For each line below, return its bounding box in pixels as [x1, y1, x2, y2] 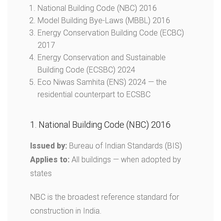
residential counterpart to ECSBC [37, 90, 150, 99]
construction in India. [30, 206, 104, 216]
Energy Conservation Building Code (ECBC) [37, 28, 184, 37]
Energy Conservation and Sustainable [37, 53, 166, 62]
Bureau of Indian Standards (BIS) [67, 141, 182, 150]
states [30, 169, 52, 178]
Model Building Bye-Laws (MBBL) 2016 [37, 16, 170, 25]
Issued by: [30, 141, 67, 150]
